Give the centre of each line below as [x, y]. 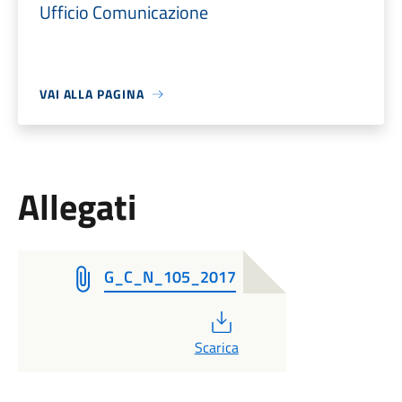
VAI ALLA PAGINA [92, 94]
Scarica [216, 347]
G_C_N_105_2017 [170, 277]
